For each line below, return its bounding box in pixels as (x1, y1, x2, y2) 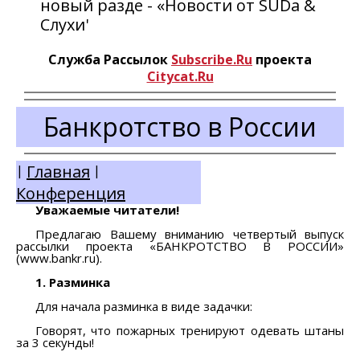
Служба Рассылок (48, 51, 171, 68)
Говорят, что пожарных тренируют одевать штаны (35, 321, 344, 338)
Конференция (16, 182, 125, 204)
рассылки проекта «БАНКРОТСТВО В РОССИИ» (16, 237, 344, 254)
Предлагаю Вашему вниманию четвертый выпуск (35, 225, 344, 242)
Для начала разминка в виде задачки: (35, 297, 253, 314)
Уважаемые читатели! (35, 201, 180, 218)
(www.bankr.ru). (16, 249, 102, 266)
